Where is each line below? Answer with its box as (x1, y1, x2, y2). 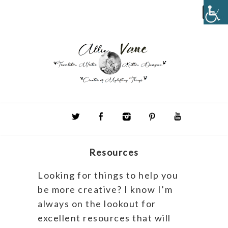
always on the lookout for (38, 197, 156, 209)
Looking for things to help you (38, 169, 178, 181)
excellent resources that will (38, 212, 171, 223)
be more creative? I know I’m (38, 183, 173, 195)
